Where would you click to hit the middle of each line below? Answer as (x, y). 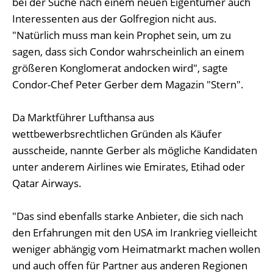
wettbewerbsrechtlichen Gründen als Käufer (117, 134)
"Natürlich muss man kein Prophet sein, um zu (122, 35)
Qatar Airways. (47, 183)
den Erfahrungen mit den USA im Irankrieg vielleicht (135, 232)
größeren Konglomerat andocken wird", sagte (120, 68)
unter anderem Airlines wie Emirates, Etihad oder (129, 167)
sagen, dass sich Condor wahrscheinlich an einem (128, 51)
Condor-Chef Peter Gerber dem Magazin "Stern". (128, 84)
